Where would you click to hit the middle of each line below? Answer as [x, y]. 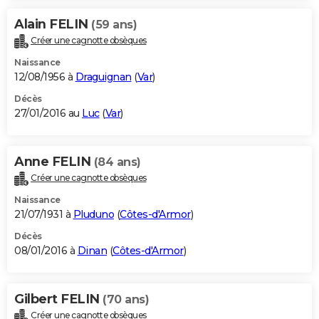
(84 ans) [117, 162]
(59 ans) [114, 25]
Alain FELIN [53, 25]
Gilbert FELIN [58, 299]
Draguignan [103, 77]
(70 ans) [126, 299]
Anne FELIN [54, 162]
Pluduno [93, 214]
